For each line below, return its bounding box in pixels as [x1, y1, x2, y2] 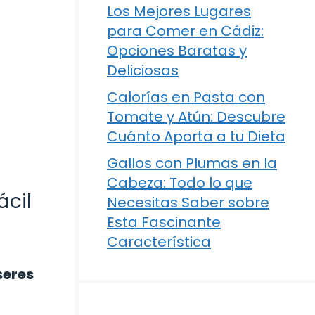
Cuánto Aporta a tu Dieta [107, 127, 285, 147]
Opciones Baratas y [107, 41, 247, 61]
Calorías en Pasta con [107, 87, 265, 108]
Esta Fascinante [107, 212, 221, 233]
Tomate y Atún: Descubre [107, 107, 285, 127]
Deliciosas [107, 60, 179, 81]
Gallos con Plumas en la [107, 153, 277, 174]
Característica [107, 232, 211, 252]
